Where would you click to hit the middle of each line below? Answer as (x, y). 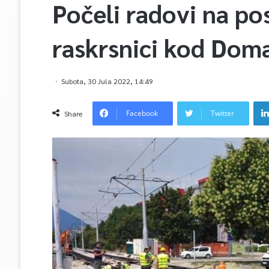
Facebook (142, 113)
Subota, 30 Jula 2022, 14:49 (107, 81)
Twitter (222, 113)
